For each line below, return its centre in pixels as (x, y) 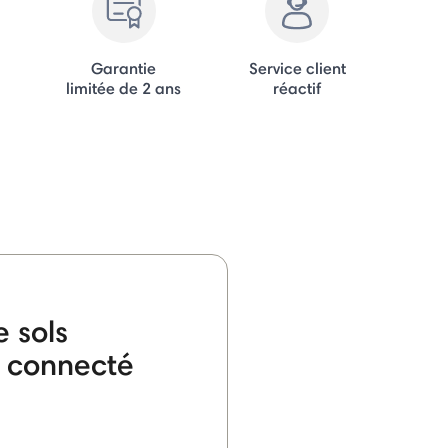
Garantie (124, 67)
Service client (297, 67)
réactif (297, 87)
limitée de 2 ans (124, 87)
